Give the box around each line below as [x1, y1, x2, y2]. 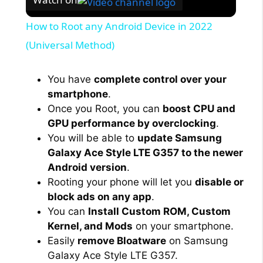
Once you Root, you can [48, 103, 163, 115]
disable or [195, 176, 244, 188]
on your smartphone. [133, 220, 234, 232]
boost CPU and [163, 103, 235, 115]
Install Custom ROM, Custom [88, 205, 231, 218]
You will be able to [48, 132, 137, 144]
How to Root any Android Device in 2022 [25, 19, 213, 33]
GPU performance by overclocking [48, 117, 216, 130]
